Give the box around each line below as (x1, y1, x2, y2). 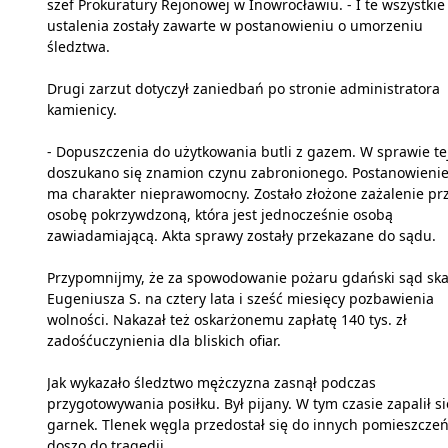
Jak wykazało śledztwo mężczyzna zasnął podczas (47, 372, 376, 392)
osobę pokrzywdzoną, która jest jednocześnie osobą (47, 204, 393, 224)
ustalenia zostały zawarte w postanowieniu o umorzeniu (47, 15, 423, 35)
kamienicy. (47, 99, 117, 119)
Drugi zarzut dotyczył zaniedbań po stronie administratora (47, 78, 440, 98)
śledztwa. (47, 36, 110, 56)
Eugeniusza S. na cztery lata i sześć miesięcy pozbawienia (47, 288, 434, 308)
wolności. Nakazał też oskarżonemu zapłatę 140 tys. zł (47, 309, 407, 329)
